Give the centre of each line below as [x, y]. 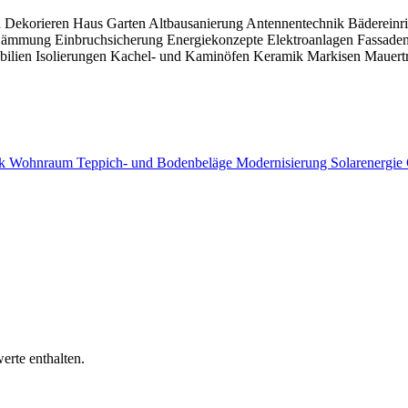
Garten [127, 23]
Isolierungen [73, 56]
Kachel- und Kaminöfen [182, 56]
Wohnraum [43, 163]
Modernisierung [283, 163]
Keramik [280, 56]
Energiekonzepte [217, 39]
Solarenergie [368, 163]
